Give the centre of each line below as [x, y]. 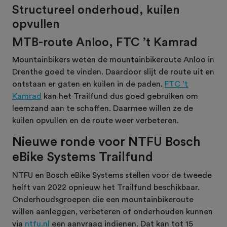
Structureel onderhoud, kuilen [96, 10]
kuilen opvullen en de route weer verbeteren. [97, 120]
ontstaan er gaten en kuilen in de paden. [88, 84]
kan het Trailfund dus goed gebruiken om [120, 96]
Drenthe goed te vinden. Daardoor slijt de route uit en [113, 72]
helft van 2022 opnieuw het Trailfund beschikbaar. [106, 187]
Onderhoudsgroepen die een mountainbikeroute [103, 199]
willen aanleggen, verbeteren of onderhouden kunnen [112, 212]
